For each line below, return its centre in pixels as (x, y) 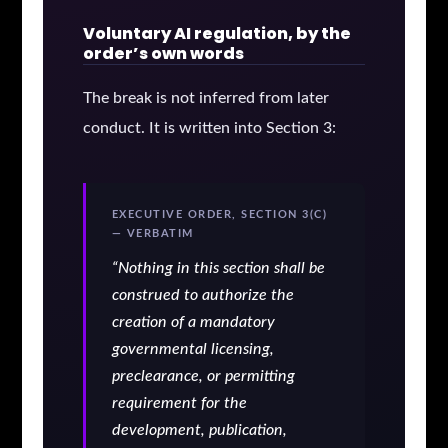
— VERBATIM (152, 234)
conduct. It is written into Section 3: (209, 127)
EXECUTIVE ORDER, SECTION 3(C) (219, 215)
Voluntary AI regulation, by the (216, 33)
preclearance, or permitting (203, 376)
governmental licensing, (192, 349)
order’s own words (163, 53)
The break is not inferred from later (205, 97)
